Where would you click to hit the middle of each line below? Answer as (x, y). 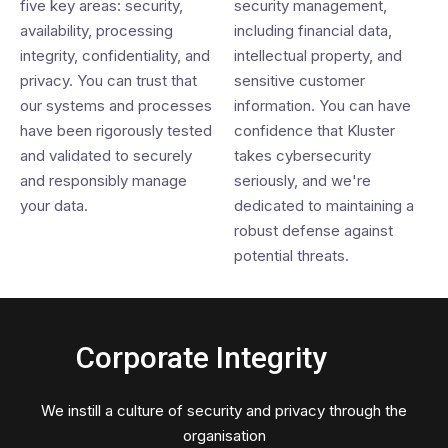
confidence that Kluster (314, 130)
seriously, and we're (302, 180)
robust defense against (313, 230)
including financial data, (313, 30)
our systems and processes (116, 105)
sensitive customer (299, 80)
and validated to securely (106, 155)
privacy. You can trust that (108, 80)
